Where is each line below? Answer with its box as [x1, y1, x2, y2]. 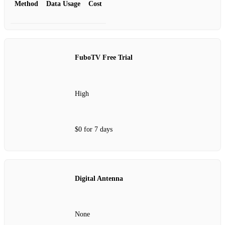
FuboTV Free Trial [75, 54, 133, 62]
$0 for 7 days [75, 126, 113, 134]
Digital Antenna [75, 174, 123, 182]
